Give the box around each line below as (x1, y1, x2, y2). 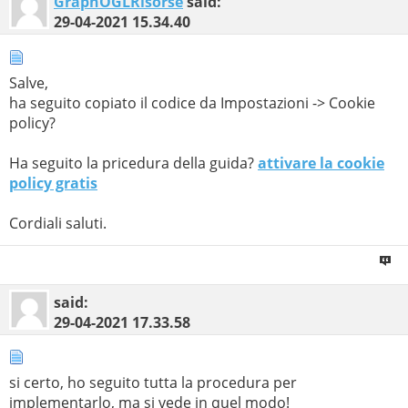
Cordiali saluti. (9, 212, 107, 233)
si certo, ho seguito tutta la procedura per (9, 372, 297, 393)
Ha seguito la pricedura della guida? (9, 152, 258, 173)
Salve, (9, 72, 48, 93)
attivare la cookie (258, 152, 384, 173)
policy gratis (9, 172, 97, 193)
